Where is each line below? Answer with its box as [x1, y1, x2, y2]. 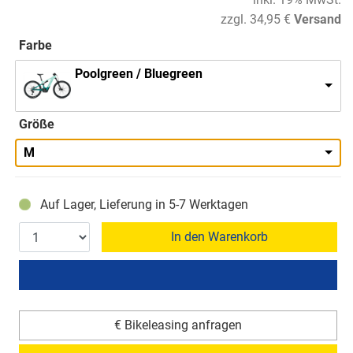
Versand [294, 12, 341, 28]
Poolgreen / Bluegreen [75, 66, 203, 82]
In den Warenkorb [171, 229, 268, 245]
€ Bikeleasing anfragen [114, 318, 242, 333]
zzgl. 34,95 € [221, 12, 291, 28]
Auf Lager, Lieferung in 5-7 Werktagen [39, 197, 248, 213]
